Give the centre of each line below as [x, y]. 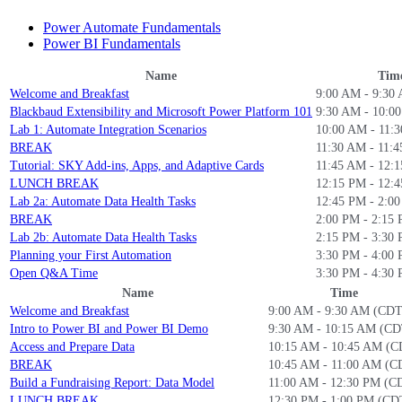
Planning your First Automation [91, 255]
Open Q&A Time [54, 273]
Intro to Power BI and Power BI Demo [109, 329]
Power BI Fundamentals [112, 44]
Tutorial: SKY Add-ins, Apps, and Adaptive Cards [137, 166]
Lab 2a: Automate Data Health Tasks [103, 201]
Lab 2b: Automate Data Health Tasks [103, 237]
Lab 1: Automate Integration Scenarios [108, 130]
